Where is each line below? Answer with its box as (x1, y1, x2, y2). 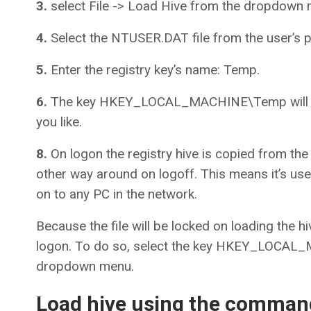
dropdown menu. (36, 258, 134, 275)
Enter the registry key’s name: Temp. (47, 62, 260, 78)
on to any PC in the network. (36, 186, 197, 203)
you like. (36, 114, 82, 131)
